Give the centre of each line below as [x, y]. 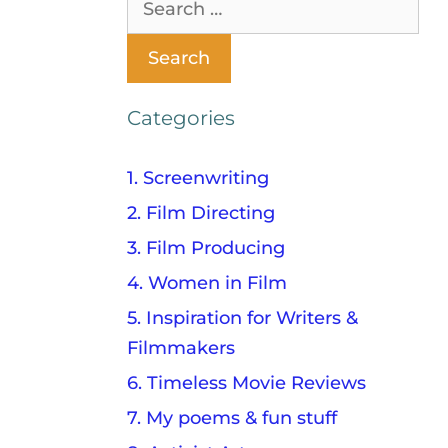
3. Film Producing [206, 247]
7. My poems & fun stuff [232, 417]
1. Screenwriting [198, 177]
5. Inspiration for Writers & [243, 317]
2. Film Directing [201, 212]
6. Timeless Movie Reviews [247, 382]
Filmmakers [181, 347]
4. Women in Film [207, 282]
